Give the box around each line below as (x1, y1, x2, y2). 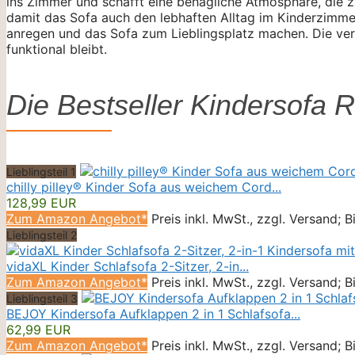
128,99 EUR (6, 194, 76, 211)
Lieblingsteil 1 (6, 164, 76, 178)
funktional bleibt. (6, 40, 107, 57)
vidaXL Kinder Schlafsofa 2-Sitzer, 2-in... (6, 258, 249, 274)
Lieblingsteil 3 (6, 291, 78, 305)
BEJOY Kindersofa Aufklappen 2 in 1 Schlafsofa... (6, 305, 300, 322)
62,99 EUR (6, 321, 71, 338)
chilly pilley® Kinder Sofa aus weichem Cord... (6, 178, 281, 195)
